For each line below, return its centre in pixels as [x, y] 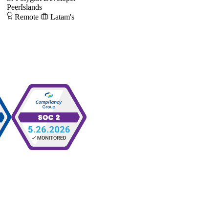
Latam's [62, 17]
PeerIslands [24, 7]
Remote [27, 17]
